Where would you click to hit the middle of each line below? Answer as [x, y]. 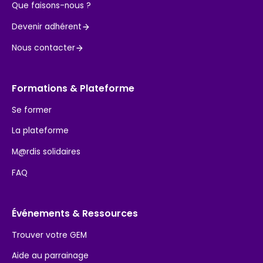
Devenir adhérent [46, 27]
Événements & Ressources [75, 214]
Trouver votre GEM [49, 235]
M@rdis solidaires [46, 152]
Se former [31, 110]
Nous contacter [43, 48]
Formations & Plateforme [73, 88]
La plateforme [40, 131]
